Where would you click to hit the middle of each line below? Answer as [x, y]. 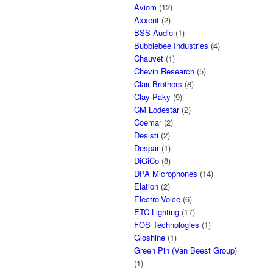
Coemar [148, 122]
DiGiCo [147, 161]
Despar [147, 148]
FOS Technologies [167, 225]
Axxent [147, 20]
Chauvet [149, 58]
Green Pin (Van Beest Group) [186, 250]
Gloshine [150, 237]
